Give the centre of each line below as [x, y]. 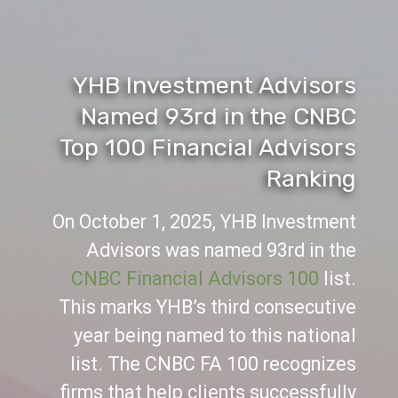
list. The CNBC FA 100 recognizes [213, 363]
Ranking [311, 178]
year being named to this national [215, 334]
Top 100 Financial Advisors [207, 147]
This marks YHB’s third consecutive [207, 306]
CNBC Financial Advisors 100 [195, 278]
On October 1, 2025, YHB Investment [204, 221]
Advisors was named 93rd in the [221, 249]
